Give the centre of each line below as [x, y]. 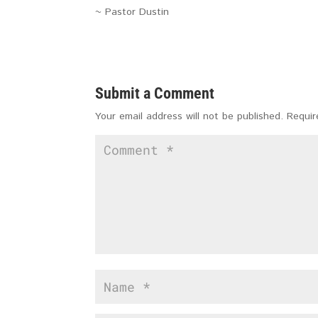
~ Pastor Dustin [132, 12]
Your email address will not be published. [190, 116]
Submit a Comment [155, 93]
